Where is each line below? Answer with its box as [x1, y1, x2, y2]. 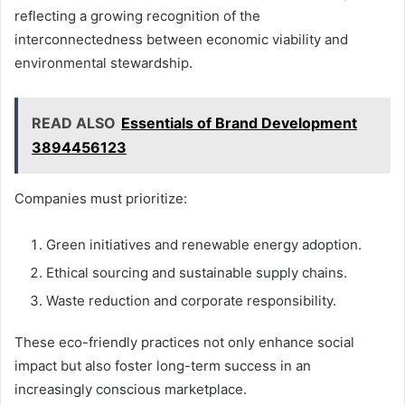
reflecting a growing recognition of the [14, 6, 260, 24]
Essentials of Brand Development [121, 113, 357, 132]
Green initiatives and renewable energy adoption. [46, 235, 362, 253]
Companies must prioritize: [14, 189, 187, 207]
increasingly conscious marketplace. [14, 380, 247, 398]
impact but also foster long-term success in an [14, 356, 311, 374]
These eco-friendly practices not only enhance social [14, 333, 354, 351]
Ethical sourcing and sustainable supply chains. [46, 263, 347, 281]
